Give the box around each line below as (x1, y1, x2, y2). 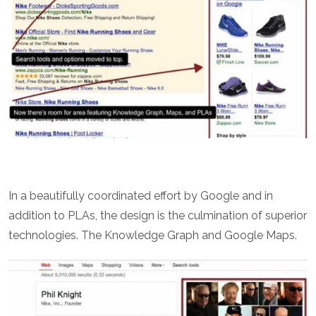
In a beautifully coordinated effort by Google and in (8, 189, 273, 203)
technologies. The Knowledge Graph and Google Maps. (8, 229, 297, 243)
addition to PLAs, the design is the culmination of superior (8, 209, 307, 223)
